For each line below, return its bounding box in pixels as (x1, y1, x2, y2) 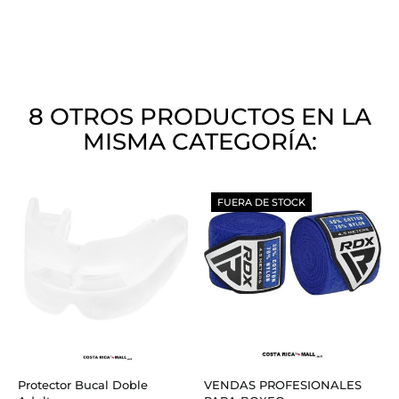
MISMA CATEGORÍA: (82, 126, 317, 156)
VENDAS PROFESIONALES (204, 377, 362, 392)
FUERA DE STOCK (217, 195, 305, 208)
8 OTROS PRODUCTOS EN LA (28, 102, 371, 131)
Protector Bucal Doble (18, 377, 148, 392)
